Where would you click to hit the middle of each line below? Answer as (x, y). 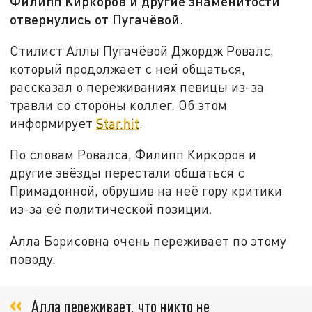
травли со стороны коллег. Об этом (119, 104)
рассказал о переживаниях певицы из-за (137, 86)
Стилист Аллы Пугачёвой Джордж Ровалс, (142, 50)
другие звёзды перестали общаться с (127, 173)
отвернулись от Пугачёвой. (97, 19)
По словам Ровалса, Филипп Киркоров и (133, 155)
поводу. (33, 259)
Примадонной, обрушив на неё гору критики (146, 191)
